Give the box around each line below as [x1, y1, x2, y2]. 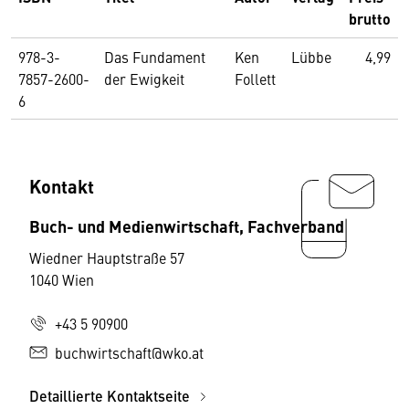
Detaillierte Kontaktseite [29, 385, 194, 406]
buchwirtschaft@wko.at [55, 342, 204, 362]
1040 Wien [29, 269, 94, 289]
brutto [349, 8, 391, 29]
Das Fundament [104, 47, 205, 67]
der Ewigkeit [104, 68, 184, 89]
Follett [235, 68, 276, 89]
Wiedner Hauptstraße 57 [29, 247, 184, 267]
